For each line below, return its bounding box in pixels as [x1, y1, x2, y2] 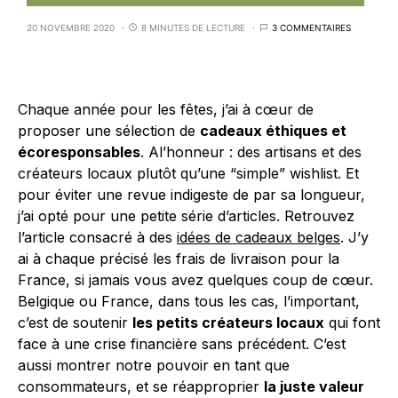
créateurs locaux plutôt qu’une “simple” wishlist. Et [18, 164, 359, 183]
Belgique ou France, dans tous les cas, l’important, [18, 292, 360, 311]
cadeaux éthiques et [200, 122, 346, 140]
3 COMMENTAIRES [272, 22, 351, 34]
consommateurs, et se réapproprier [18, 378, 264, 396]
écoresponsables [18, 143, 140, 162]
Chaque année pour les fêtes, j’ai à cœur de [18, 100, 314, 119]
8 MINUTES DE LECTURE [141, 22, 245, 34]
